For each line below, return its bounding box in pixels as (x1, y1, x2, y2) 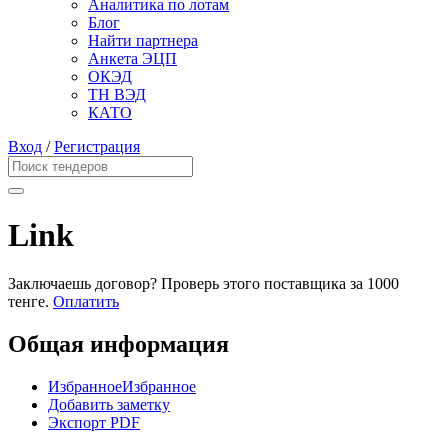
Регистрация (54, 138, 140, 156)
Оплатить (53, 293, 119, 311)
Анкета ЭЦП (88, 50, 177, 68)
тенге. (8, 293, 49, 311)
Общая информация (8, 331, 229, 358)
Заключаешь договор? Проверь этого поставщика (8, 275, 350, 293)
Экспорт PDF (48, 413, 140, 431)
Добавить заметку (48, 395, 170, 413)
